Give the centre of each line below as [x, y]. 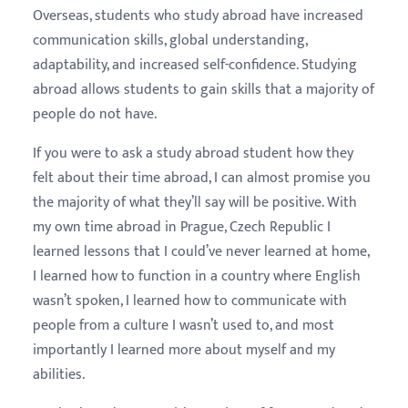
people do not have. [95, 114]
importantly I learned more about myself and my [184, 350]
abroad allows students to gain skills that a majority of [204, 89]
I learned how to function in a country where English [197, 276]
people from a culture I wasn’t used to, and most [184, 325]
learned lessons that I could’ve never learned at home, [201, 251]
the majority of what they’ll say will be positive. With [195, 202]
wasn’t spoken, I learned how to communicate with [190, 301]
